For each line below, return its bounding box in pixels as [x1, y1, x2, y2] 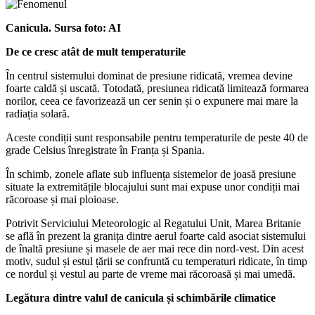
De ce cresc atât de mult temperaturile [6, 45, 186, 58]
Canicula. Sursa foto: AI [6, 21, 121, 34]
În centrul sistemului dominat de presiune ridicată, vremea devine [6, 69, 292, 82]
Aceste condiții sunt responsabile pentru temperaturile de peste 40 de [6, 131, 308, 143]
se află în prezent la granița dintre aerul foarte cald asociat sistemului [6, 229, 306, 242]
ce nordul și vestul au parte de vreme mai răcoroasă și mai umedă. [6, 267, 295, 280]
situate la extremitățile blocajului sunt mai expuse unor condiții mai [6, 180, 300, 193]
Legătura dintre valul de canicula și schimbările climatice [6, 291, 276, 304]
